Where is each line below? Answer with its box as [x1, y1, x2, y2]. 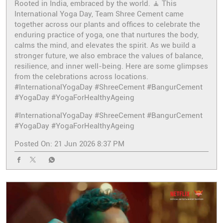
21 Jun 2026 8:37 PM [54, 139, 124, 148]
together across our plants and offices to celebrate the [14, 19, 200, 29]
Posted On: [14, 139, 52, 148]
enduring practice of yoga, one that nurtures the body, [14, 30, 199, 39]
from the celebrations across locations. [14, 72, 148, 81]
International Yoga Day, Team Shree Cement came [14, 9, 184, 18]
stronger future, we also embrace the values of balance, [14, 51, 203, 60]
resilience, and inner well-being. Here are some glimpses [14, 61, 208, 71]
